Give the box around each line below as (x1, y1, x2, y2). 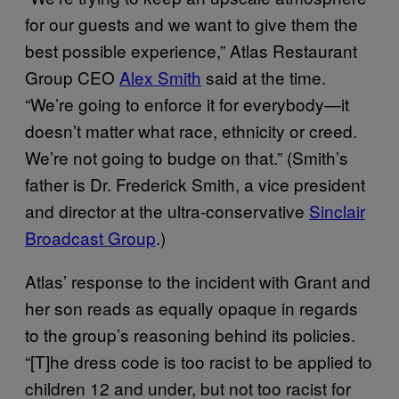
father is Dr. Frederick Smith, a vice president (25, 171, 365, 196)
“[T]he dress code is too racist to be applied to (25, 348, 372, 373)
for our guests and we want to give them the (25, 11, 358, 36)
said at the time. (201, 64, 326, 89)
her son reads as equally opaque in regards (25, 295, 358, 320)
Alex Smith (119, 64, 201, 89)
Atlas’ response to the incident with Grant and (25, 268, 370, 293)
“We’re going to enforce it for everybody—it (25, 91, 349, 116)
